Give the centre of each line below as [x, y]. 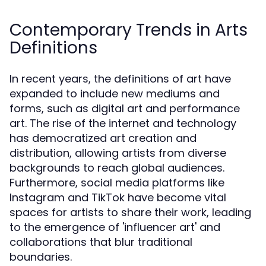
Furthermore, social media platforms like [117, 183]
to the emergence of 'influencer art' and [115, 227]
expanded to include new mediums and [115, 94]
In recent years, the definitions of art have [120, 79]
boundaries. [41, 257]
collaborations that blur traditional [101, 242]
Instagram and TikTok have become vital [118, 197]
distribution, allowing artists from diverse [118, 153]
